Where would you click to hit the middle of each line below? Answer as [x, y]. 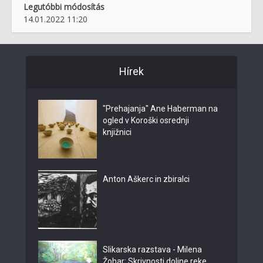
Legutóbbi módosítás [64, 7]
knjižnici [117, 132]
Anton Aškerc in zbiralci [146, 179]
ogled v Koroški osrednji [146, 121]
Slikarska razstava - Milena [152, 250]
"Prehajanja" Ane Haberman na [160, 109]
